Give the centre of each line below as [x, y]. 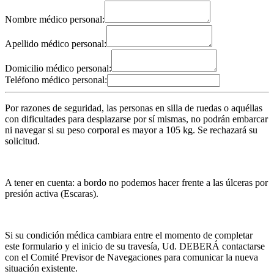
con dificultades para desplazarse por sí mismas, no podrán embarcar [136, 119]
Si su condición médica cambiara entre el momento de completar [129, 235]
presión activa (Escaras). [52, 194]
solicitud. [22, 141]
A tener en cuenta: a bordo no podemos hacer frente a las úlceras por [136, 183]
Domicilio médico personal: [58, 68]
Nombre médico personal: [55, 20]
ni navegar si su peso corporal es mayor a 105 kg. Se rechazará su [131, 130]
